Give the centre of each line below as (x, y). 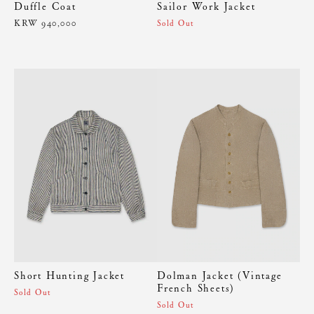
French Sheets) (196, 288)
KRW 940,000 (46, 23)
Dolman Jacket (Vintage (220, 275)
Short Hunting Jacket (69, 275)
